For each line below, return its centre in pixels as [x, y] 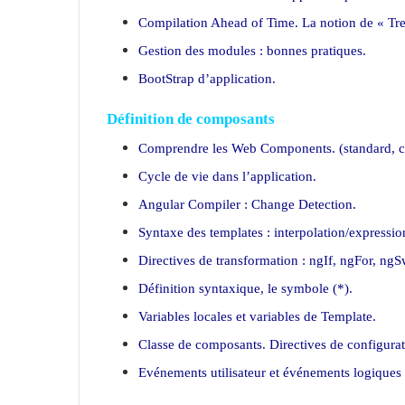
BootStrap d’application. [207, 78]
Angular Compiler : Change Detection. [247, 204]
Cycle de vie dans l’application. [227, 176]
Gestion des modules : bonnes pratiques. [252, 50]
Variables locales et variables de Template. [257, 316]
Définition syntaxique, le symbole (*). [245, 288]
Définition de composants [191, 118]
